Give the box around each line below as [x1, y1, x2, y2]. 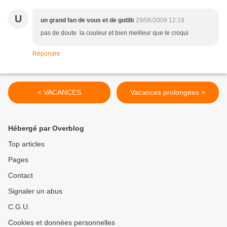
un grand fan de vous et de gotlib [41, 17, 134, 24]
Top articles [8, 140, 45, 148]
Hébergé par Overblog [8, 124, 84, 133]
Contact [8, 171, 33, 180]
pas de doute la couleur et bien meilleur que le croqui [41, 29, 188, 37]
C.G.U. [8, 203, 30, 211]
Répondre [32, 50, 60, 58]
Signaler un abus [8, 187, 62, 196]
